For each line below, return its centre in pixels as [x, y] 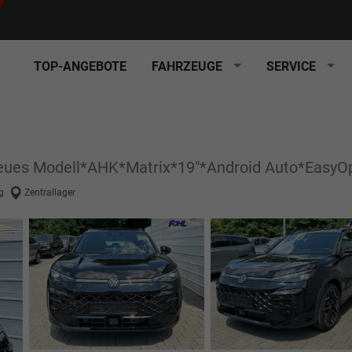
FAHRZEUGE [187, 66]
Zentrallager [50, 193]
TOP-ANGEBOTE [80, 66]
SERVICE [291, 66]
